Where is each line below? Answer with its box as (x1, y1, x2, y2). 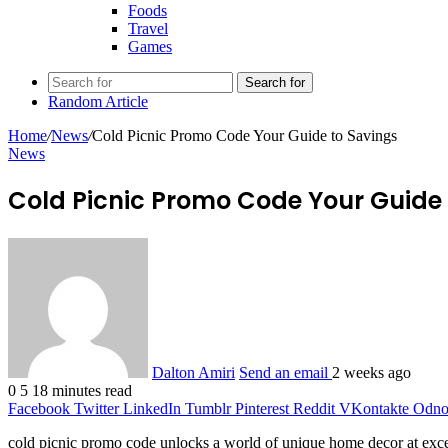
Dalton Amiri (152, 363, 235, 381)
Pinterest (235, 399, 289, 417)
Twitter (74, 399, 119, 417)
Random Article (48, 93, 148, 110)
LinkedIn (123, 399, 181, 417)
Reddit (293, 399, 335, 417)
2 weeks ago (332, 363, 411, 381)
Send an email (239, 363, 328, 381)
